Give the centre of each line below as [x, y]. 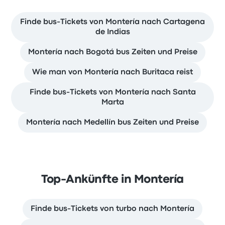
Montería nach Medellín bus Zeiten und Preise [113, 122]
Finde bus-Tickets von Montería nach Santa [113, 92]
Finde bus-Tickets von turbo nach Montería [113, 209]
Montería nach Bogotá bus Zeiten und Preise [113, 52]
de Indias [113, 32]
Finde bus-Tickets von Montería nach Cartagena [113, 22]
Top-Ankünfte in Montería [113, 180]
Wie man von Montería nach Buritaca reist [113, 72]
